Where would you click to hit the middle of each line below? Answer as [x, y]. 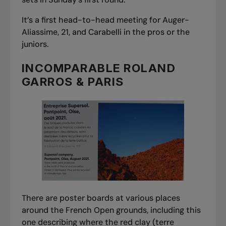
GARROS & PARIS [73, 82]
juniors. [35, 44]
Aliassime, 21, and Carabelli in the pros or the [105, 32]
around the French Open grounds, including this [111, 210]
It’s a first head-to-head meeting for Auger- [105, 20]
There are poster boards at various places [101, 198]
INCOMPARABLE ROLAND [99, 68]
